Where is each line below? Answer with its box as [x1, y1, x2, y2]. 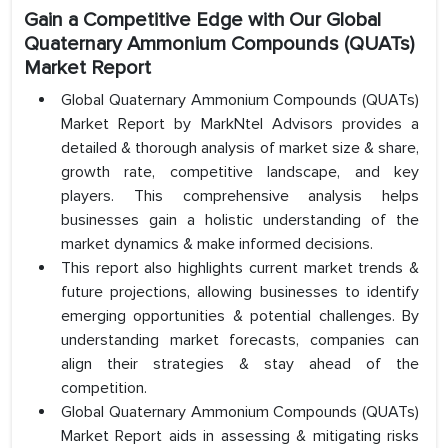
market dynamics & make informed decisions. [61, 234, 373, 255]
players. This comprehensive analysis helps [61, 186, 419, 207]
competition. [61, 378, 147, 399]
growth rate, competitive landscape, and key [61, 162, 419, 183]
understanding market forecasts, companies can [61, 330, 419, 351]
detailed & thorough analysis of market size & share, [61, 138, 419, 159]
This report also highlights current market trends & [61, 258, 419, 279]
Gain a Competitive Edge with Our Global [24, 8, 381, 33]
